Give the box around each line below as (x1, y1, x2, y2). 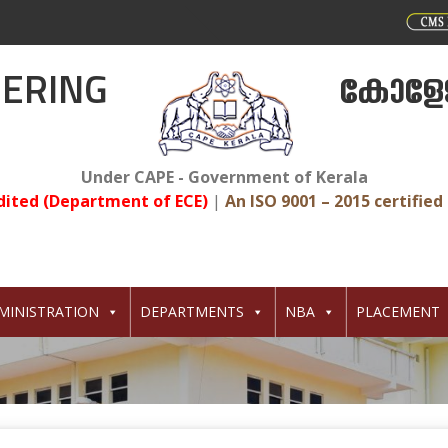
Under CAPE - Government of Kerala (80, 166, 368, 188)
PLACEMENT (355, 302, 440, 321)
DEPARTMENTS (139, 302, 244, 321)
